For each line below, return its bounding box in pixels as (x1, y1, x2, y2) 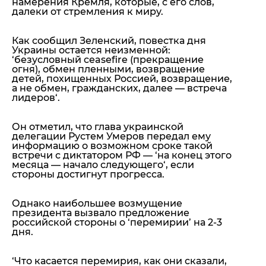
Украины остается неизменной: (12, 45, 170, 56)
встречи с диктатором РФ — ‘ (12, 150, 157, 161)
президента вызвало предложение (12, 207, 189, 219)
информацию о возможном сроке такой (12, 140, 213, 152)
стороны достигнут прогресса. (12, 169, 164, 180)
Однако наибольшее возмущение (12, 198, 182, 210)
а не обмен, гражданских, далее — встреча (12, 83, 227, 94)
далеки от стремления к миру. (12, 6, 163, 18)
